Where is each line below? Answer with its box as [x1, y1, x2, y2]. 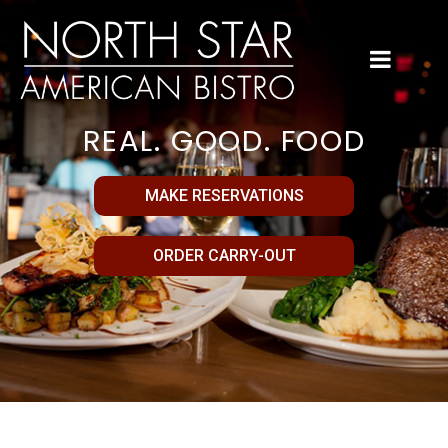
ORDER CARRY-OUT [152, 245, 296, 265]
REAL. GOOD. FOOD [82, 120, 366, 161]
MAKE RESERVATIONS [144, 185, 304, 205]
